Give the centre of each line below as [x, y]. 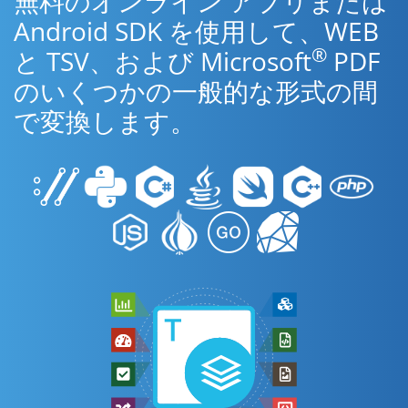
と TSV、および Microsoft [163, 61]
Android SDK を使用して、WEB [196, 31]
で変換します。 [105, 121]
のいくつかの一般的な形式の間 [196, 91]
